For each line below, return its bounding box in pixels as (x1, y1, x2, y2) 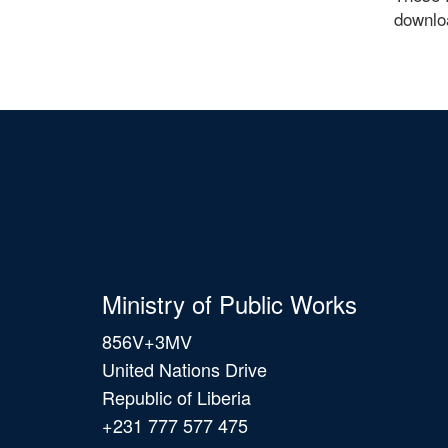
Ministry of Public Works (102, 285, 357, 321)
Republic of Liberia (102, 383, 251, 410)
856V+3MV (102, 327, 192, 354)
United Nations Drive (102, 355, 267, 382)
